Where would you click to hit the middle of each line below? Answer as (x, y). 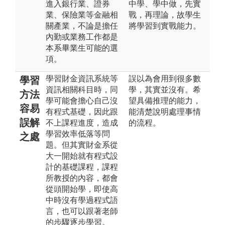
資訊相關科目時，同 (82, 89)
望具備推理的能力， (165, 100)
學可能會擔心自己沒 (82, 100)
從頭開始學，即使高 (82, 189)
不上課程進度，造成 (82, 123)
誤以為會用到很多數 (165, 78)
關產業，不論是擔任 (82, 26)
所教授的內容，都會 (82, 178)
